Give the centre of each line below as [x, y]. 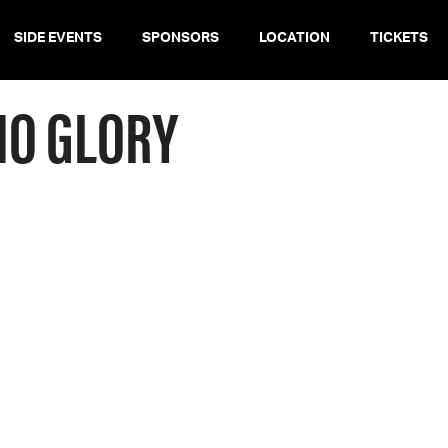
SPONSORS [180, 40]
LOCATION [294, 40]
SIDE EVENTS [58, 40]
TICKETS [399, 40]
